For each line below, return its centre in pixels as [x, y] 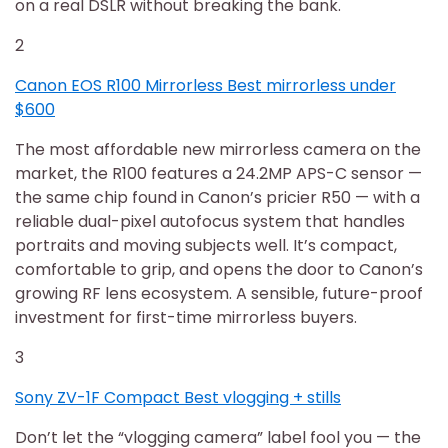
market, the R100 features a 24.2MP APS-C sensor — [218, 173]
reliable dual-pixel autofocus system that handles [210, 221]
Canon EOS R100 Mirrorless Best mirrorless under [205, 85]
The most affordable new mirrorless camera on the [218, 149]
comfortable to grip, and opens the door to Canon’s [219, 269]
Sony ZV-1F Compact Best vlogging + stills [178, 397]
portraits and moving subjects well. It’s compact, [206, 245]
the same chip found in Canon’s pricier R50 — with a [217, 197]
